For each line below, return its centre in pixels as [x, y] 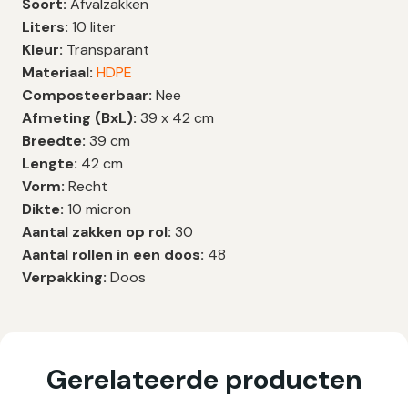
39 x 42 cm [175, 117]
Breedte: [54, 140]
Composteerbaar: [89, 95]
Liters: [45, 26]
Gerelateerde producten [204, 379]
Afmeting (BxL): [79, 117]
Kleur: [42, 49]
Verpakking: [64, 277]
